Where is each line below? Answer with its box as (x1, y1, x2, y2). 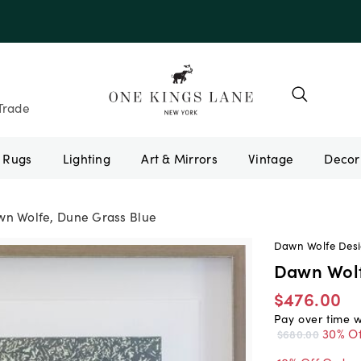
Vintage (248, 148, 294, 167)
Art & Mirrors (141, 148, 218, 167)
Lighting (62, 148, 111, 167)
